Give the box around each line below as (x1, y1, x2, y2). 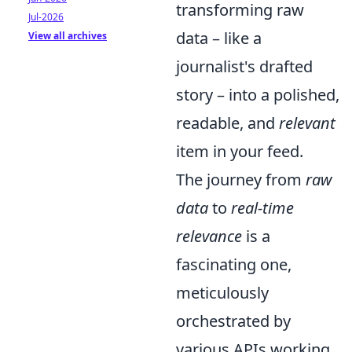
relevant (279, 112, 335, 134)
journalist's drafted (176, 55, 313, 77)
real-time (231, 196, 294, 218)
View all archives (28, 29, 107, 42)
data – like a (176, 27, 262, 49)
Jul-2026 (28, 10, 64, 24)
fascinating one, (176, 253, 291, 275)
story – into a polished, (176, 83, 339, 105)
